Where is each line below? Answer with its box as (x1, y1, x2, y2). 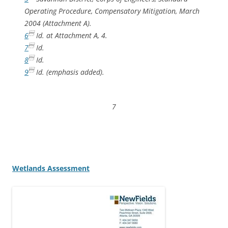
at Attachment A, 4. (46, 30, 107, 40)
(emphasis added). (44, 67, 104, 77)
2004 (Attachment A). (24, 18, 92, 28)
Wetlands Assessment (12, 163, 90, 173)
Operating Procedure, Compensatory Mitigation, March (24, 6, 199, 16)
